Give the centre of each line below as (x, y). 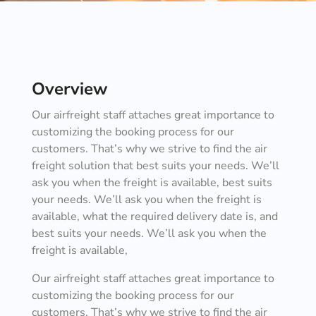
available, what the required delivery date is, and (154, 217)
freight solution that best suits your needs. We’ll (155, 166)
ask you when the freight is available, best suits (152, 183)
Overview (69, 89)
